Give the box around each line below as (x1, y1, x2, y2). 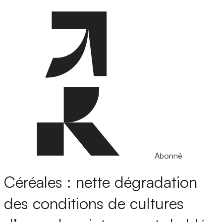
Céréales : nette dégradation (4, 172, 197, 192)
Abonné (155, 151, 182, 161)
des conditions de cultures (4, 193, 184, 214)
